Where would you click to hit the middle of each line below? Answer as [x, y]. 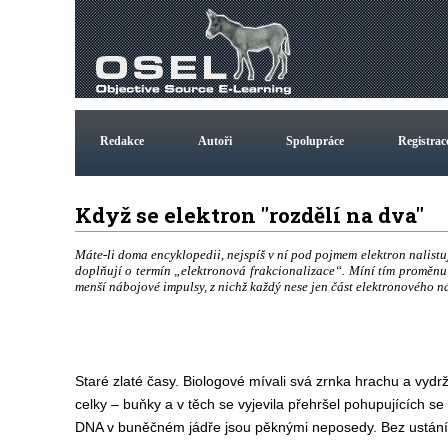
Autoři [214, 141]
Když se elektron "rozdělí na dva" [254, 215]
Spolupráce [314, 141]
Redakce [121, 141]
